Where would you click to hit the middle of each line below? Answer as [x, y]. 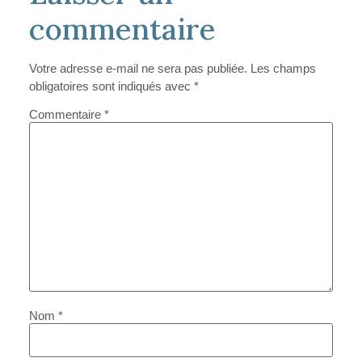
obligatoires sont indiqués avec [112, 86]
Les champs [283, 69]
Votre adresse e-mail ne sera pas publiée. [138, 69]
